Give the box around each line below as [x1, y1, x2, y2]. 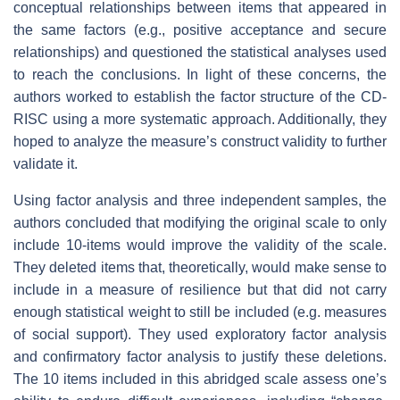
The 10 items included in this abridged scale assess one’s [13, 371, 387, 387]
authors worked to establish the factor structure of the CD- [13, 89, 387, 105]
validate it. [13, 156, 78, 172]
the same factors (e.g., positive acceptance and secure [13, 22, 387, 38]
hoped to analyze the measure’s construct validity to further [13, 134, 387, 150]
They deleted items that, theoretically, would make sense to [13, 260, 387, 276]
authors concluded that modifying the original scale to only [13, 215, 387, 231]
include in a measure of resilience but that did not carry [13, 282, 387, 298]
